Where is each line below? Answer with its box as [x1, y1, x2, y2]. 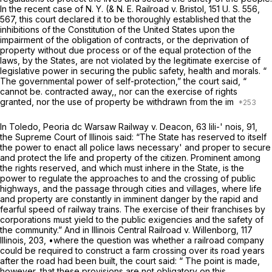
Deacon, [160, 121, 196, 132]
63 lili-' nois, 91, [196, 121, 257, 132]
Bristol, [180, 4, 209, 15]
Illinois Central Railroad [92, 225, 184, 236]
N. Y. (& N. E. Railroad [86, 4, 171, 15]
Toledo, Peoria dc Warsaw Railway [9, 121, 151, 132]
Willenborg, [192, 225, 241, 236]
